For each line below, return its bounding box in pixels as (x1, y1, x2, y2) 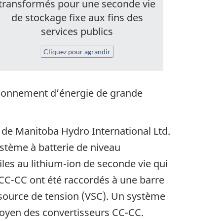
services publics (41, 24, 113, 38)
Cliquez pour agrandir (43, 47, 110, 56)
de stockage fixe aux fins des (11, 10, 143, 24)
